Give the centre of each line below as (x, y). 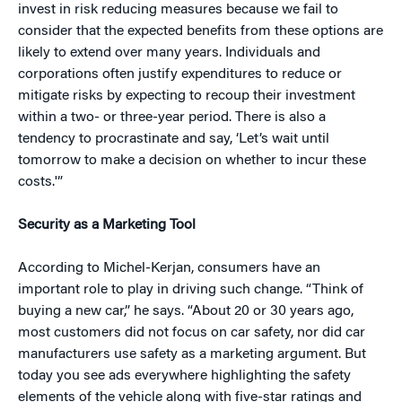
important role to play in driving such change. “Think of (191, 290)
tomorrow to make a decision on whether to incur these (192, 161)
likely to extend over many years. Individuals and (169, 53)
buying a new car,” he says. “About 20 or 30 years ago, (186, 311)
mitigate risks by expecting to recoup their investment (187, 96)
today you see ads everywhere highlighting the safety (184, 376)
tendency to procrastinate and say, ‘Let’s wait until (174, 139)
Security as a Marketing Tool (107, 225)
